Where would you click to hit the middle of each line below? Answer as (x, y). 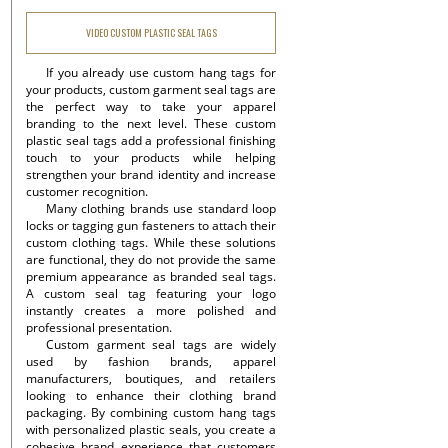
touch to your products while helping (151, 157)
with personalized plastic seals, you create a (151, 429)
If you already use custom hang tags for (161, 72)
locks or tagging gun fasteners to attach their (151, 225)
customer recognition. (87, 191)
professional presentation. (99, 327)
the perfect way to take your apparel (151, 106)
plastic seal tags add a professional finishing (151, 140)
